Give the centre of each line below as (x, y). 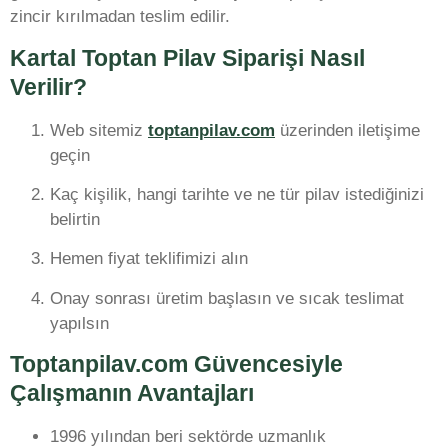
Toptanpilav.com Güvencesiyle (176, 364)
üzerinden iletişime (347, 130)
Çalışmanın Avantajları (132, 393)
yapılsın (79, 323)
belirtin (75, 219)
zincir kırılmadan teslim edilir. (120, 17)
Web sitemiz (99, 130)
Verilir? (48, 86)
